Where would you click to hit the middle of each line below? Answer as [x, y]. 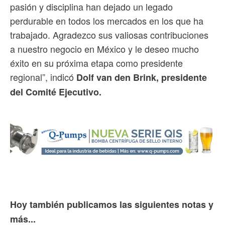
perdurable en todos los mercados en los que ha [107, 20]
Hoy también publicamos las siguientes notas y [112, 204]
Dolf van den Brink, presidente [142, 77]
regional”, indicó [43, 77]
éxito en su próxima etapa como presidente [96, 63]
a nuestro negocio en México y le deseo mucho [104, 48]
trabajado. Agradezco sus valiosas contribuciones [109, 34]
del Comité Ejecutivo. [56, 92]
